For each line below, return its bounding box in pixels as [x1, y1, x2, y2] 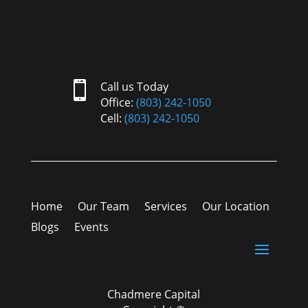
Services [144, 199, 187, 214]
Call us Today [100, 79, 168, 95]
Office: [100, 95, 136, 111]
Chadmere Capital [107, 287, 201, 302]
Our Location [201, 199, 269, 214]
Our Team [77, 199, 129, 214]
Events [74, 219, 109, 235]
